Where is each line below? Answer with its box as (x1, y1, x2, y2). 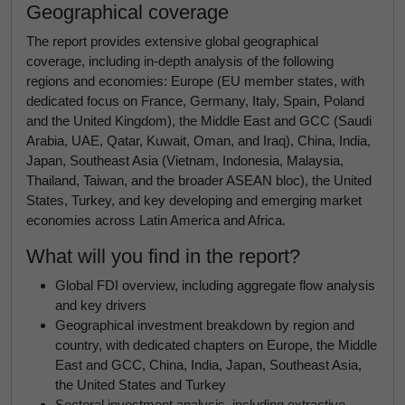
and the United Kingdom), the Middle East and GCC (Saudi (26, 113, 372, 128)
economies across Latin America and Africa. (26, 212, 286, 228)
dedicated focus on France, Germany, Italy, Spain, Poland (26, 93, 364, 108)
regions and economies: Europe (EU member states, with (26, 73, 364, 89)
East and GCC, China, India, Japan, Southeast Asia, (55, 357, 362, 372)
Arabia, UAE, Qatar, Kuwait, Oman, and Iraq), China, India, (26, 133, 371, 148)
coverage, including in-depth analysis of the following (26, 53, 334, 69)
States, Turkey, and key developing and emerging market (26, 193, 362, 208)
